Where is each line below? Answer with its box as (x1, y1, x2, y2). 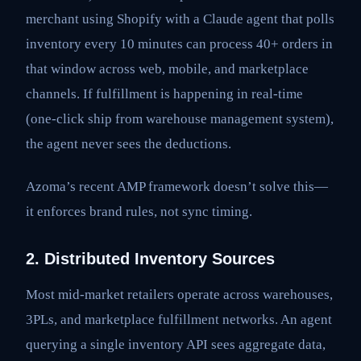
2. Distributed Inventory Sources (26, 249, 275, 268)
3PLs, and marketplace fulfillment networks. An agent (26, 311, 332, 327)
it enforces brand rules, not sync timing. (26, 203, 252, 219)
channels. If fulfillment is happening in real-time (26, 85, 303, 102)
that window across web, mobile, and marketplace (26, 60, 309, 77)
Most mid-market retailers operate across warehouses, (26, 286, 333, 302)
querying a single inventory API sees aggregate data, (26, 336, 326, 352)
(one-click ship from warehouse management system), (26, 110, 334, 127)
